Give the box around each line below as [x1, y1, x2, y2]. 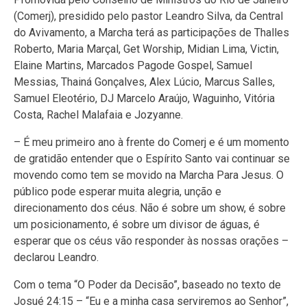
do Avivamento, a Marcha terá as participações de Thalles [14, 26, 289, 40]
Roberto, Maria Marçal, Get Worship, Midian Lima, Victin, [14, 42, 279, 56]
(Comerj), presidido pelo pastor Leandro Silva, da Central [14, 10, 283, 23]
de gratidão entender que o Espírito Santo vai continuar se [14, 152, 290, 166]
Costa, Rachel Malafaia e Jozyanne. [14, 108, 183, 122]
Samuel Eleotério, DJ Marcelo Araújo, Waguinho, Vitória [14, 92, 275, 106]
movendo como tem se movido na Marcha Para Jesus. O [14, 169, 284, 182]
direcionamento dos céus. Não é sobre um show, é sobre [14, 201, 286, 215]
